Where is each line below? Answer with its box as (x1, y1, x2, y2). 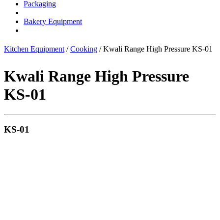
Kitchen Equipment (4, 44, 64, 53)
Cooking (70, 44, 97, 53)
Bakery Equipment (24, 17, 82, 26)
